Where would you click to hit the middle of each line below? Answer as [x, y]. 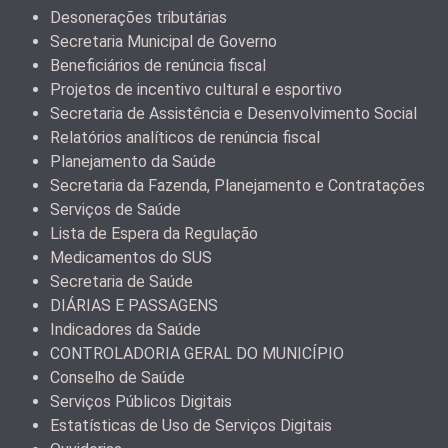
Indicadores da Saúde [125, 330]
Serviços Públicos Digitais [141, 402]
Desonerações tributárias [138, 18]
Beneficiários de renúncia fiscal [158, 66]
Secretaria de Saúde [121, 282]
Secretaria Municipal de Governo [163, 42]
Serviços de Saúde [115, 210]
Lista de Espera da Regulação [154, 234]
